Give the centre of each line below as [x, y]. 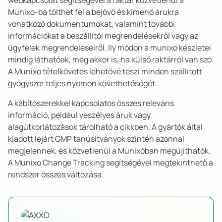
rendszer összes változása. [56, 174]
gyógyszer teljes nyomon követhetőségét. [83, 83]
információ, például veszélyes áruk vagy [79, 115]
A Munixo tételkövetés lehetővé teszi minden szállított [105, 71]
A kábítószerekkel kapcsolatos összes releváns [91, 103]
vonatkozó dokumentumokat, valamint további [91, 24]
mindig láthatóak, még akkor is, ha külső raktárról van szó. [111, 59]
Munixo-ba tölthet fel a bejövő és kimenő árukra [93, 12]
